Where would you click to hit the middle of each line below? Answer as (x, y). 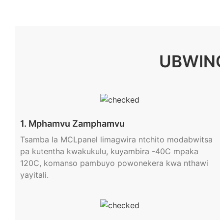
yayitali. (34, 175)
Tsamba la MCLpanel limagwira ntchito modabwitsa (116, 139)
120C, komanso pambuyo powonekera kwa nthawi (114, 163)
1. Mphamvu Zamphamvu (72, 123)
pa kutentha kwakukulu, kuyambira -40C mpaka (109, 151)
